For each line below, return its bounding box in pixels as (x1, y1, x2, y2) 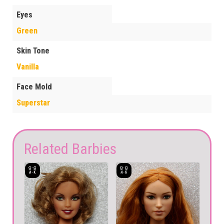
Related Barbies (24, 140, 116, 158)
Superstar (16, 98, 50, 108)
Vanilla (16, 62, 39, 72)
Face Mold (16, 82, 52, 92)
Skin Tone (16, 46, 49, 56)
